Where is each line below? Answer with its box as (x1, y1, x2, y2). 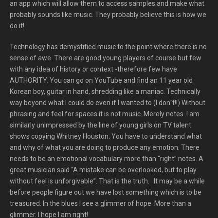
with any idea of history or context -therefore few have (10, 65, 177, 73)
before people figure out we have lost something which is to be (10, 188, 201, 196)
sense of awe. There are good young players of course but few (10, 54, 201, 62)
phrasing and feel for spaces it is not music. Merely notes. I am (10, 110, 200, 118)
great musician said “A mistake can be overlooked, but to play (10, 166, 197, 174)
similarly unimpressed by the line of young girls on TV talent (10, 121, 191, 129)
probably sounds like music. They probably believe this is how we (10, 11, 206, 18)
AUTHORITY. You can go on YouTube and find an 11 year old (10, 76, 193, 84)
